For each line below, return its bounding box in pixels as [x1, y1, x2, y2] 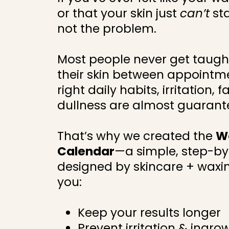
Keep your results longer [78, 204, 221, 221]
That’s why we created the [57, 128, 216, 144]
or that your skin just [57, 5, 180, 21]
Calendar [57, 143, 114, 159]
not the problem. [57, 20, 156, 37]
